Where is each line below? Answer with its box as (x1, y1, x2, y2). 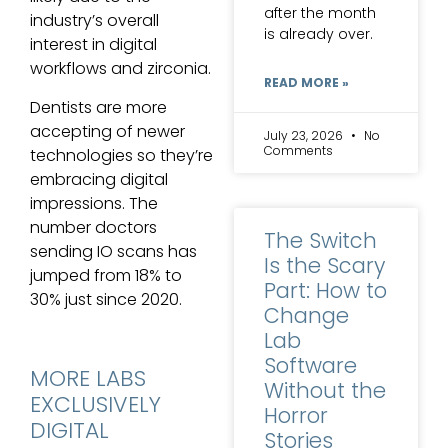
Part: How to (264, 275, 387, 305)
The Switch (264, 225, 377, 255)
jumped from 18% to (30, 264, 182, 288)
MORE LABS (30, 363, 146, 395)
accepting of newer (30, 120, 185, 144)
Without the (264, 375, 386, 405)
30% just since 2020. (30, 288, 182, 312)
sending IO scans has (30, 240, 197, 264)
